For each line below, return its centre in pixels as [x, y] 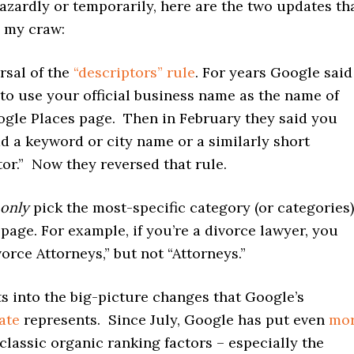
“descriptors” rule [134, 72]
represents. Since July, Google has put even [174, 320]
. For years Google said [274, 72]
